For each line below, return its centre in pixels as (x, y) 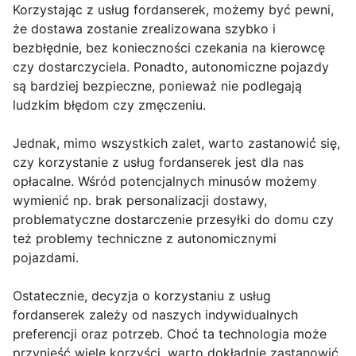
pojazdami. (46, 258)
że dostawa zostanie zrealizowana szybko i (144, 29)
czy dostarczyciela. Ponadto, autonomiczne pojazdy (171, 67)
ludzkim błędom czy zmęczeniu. (109, 105)
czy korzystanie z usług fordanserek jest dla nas (158, 163)
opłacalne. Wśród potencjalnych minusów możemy (165, 182)
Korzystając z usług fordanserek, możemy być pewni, (173, 10)
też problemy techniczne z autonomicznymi (145, 239)
